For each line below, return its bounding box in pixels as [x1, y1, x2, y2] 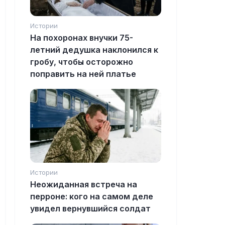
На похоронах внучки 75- [30, 33, 133, 43]
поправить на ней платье [30, 69, 136, 79]
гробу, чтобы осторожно [30, 57, 133, 67]
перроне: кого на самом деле [30, 191, 153, 202]
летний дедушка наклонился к [30, 45, 158, 55]
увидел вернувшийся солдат [30, 203, 151, 214]
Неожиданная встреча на [30, 179, 137, 190]
